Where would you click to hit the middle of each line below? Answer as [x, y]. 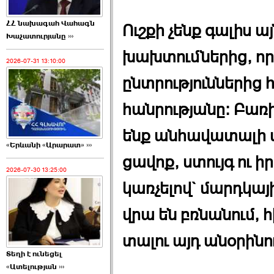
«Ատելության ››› [35, 267]
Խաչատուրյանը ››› [40, 36]
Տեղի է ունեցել [34, 254]
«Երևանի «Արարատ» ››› [49, 145]
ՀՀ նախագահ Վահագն [50, 24]
